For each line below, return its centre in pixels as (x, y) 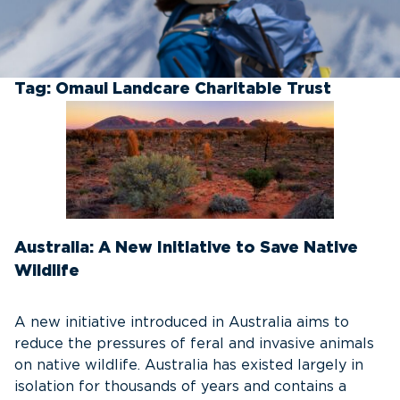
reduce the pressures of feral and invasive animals (194, 344)
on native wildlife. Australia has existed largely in (189, 365)
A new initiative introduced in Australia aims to (182, 322)
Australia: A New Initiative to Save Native (186, 248)
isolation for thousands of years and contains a (180, 387)
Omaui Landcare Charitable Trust (193, 89)
